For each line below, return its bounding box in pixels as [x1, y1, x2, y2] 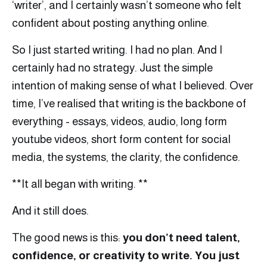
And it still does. [12, 204, 89, 217]
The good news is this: [12, 231, 123, 244]
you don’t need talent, [123, 231, 240, 244]
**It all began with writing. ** [12, 177, 148, 190]
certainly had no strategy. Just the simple [12, 61, 213, 74]
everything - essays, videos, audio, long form [12, 114, 227, 128]
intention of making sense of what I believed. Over [12, 79, 253, 92]
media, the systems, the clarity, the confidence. [12, 150, 240, 163]
